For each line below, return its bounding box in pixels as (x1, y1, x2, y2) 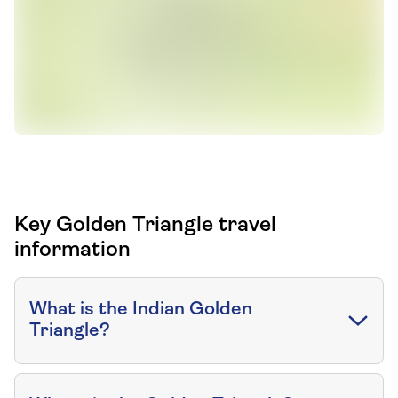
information (14, 240, 131, 262)
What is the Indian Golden (29, 300, 252, 320)
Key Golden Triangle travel (14, 215, 276, 237)
